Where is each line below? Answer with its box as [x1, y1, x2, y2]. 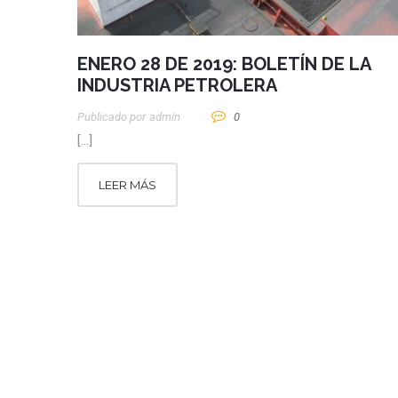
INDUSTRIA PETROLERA [77, 75, 277, 97]
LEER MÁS [99, 178, 156, 193]
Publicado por [77, 110, 146, 124]
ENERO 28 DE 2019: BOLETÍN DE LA [77, 53, 370, 76]
